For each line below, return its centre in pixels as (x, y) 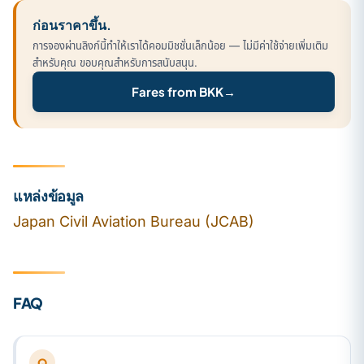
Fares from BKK (178, 91)
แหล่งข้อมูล (49, 195)
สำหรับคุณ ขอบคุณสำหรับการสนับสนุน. (115, 62)
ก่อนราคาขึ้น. (72, 24)
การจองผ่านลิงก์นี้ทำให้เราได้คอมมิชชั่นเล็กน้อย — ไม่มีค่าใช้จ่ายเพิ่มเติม (180, 45)
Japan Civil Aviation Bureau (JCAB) (134, 221)
